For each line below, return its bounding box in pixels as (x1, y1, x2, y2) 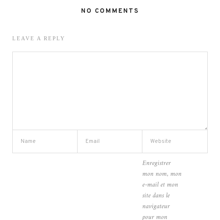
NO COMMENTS (81, 7, 139, 16)
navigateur (142, 200, 170, 213)
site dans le (142, 190, 170, 202)
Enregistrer (142, 157, 171, 170)
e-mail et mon (142, 179, 178, 192)
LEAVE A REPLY (12, 35, 65, 42)
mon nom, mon (142, 168, 182, 181)
